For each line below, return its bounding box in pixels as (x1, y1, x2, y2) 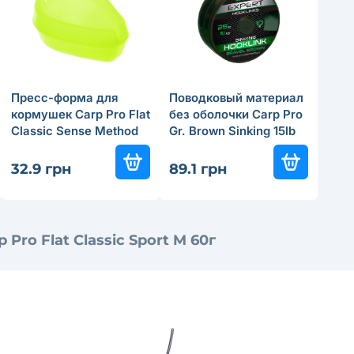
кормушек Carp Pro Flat (11, 106, 150, 122)
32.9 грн (11, 160, 71, 178)
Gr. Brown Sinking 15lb (169, 122, 296, 138)
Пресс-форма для (11, 89, 118, 105)
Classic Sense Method (11, 122, 138, 138)
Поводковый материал (169, 89, 303, 105)
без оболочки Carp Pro (169, 106, 303, 122)
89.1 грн (169, 160, 227, 178)
